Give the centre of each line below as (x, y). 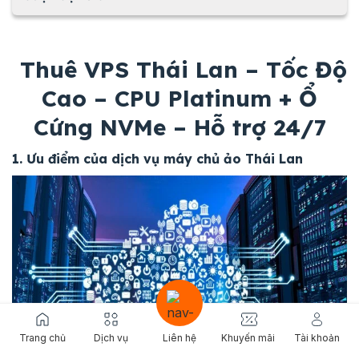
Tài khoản (317, 338)
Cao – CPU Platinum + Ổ (179, 98)
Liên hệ (179, 338)
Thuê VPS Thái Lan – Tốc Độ (179, 69)
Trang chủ (42, 338)
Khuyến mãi (248, 338)
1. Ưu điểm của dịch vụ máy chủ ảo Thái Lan (157, 159)
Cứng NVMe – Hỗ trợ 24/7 (179, 127)
